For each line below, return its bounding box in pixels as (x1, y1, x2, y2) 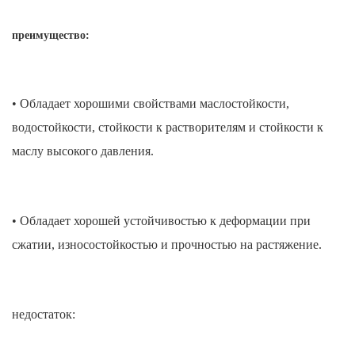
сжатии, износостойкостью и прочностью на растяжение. (12, 238, 322, 252)
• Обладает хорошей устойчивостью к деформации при (12, 214, 311, 228)
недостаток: (12, 307, 75, 322)
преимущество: (12, 29, 90, 42)
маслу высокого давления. (12, 144, 154, 158)
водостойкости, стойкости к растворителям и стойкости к (12, 120, 323, 135)
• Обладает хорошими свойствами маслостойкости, (12, 97, 289, 111)
